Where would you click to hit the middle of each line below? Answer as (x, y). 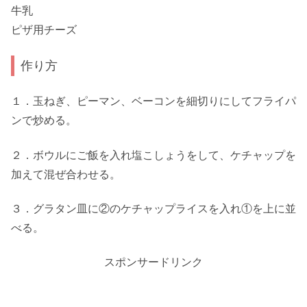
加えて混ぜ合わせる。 (66, 174)
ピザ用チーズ (44, 30)
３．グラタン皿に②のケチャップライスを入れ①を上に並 (153, 209)
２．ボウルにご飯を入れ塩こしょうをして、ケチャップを (153, 155)
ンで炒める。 (44, 121)
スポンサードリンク (153, 262)
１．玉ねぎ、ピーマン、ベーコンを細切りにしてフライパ (153, 101)
